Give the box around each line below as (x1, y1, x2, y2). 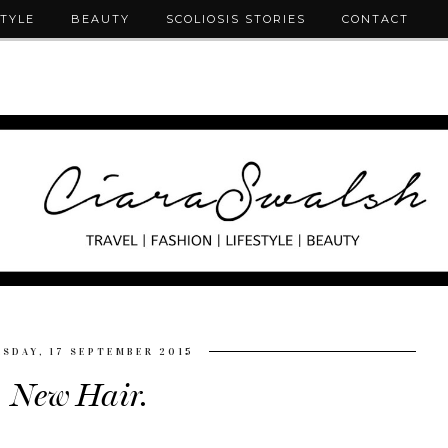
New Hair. (11, 376, 147, 415)
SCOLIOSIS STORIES (165, 12, 306, 26)
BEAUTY (70, 12, 130, 26)
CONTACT (341, 12, 409, 26)
